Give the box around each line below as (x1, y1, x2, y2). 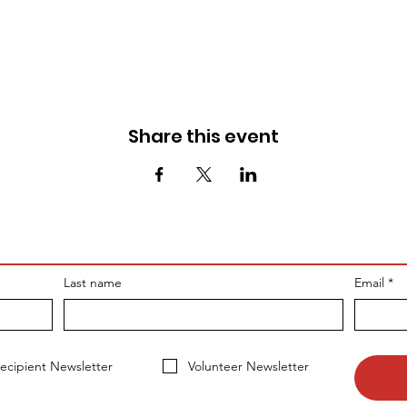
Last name (63, 274, 122, 292)
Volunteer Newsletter (187, 358, 309, 375)
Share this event (128, 124, 279, 150)
